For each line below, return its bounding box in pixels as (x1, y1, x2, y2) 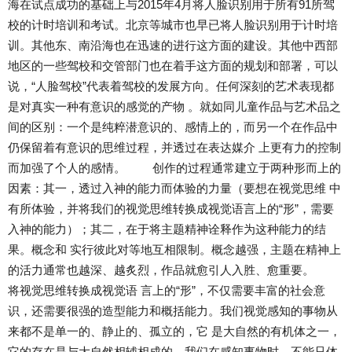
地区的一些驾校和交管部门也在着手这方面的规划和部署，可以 (8, 59, 338, 73)
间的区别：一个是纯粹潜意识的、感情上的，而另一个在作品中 (8, 120, 338, 134)
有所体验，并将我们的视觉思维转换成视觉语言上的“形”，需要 (8, 202, 334, 216)
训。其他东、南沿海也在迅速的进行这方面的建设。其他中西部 (8, 38, 338, 53)
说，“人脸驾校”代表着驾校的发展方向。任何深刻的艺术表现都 (8, 79, 334, 93)
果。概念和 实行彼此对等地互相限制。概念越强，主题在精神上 (8, 243, 341, 257)
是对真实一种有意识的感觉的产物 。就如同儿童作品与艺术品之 (8, 100, 341, 114)
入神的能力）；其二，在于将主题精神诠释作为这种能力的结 (8, 222, 326, 236)
